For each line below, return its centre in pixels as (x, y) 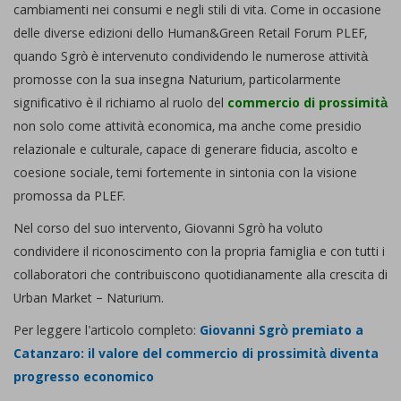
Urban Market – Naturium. (89, 300)
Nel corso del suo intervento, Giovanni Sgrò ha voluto (168, 230)
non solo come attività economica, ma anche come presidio (188, 128)
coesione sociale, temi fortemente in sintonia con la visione (185, 175)
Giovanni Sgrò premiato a (282, 333)
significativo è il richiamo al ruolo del (120, 105)
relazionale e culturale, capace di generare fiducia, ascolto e (186, 152)
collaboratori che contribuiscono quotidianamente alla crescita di (200, 277)
